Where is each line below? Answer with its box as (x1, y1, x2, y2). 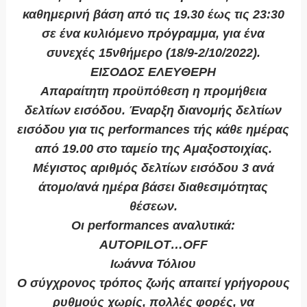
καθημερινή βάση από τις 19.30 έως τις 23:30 (22, 8, 284, 22)
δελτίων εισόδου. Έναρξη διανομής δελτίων (25, 103, 282, 118)
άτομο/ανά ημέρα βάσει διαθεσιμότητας (38, 180, 269, 195)
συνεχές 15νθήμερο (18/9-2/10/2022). (46, 46, 260, 60)
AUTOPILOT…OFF (99, 238, 208, 252)
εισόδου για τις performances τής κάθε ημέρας (17, 123, 290, 137)
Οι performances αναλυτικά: (71, 219, 236, 233)
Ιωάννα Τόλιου (110, 257, 197, 271)
